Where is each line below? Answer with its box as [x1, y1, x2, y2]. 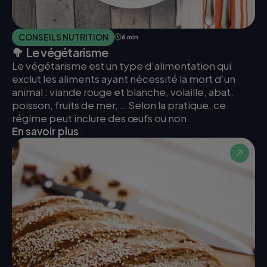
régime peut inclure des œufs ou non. [12, 111, 190, 125]
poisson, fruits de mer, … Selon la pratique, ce [12, 98, 226, 112]
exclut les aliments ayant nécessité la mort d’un [12, 72, 235, 86]
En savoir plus [12, 125, 79, 138]
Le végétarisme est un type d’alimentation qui [12, 59, 231, 73]
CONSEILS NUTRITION [18, 31, 108, 42]
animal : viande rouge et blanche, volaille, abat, [12, 85, 234, 99]
